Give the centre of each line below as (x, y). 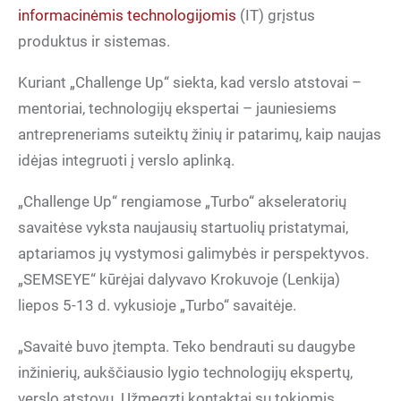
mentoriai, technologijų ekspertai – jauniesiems (177, 108)
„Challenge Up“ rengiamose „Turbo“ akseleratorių (182, 201)
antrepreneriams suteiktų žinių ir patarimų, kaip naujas (200, 134)
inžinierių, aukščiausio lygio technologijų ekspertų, (185, 372)
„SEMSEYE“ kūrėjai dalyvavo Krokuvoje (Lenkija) (179, 279)
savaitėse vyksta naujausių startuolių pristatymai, (183, 227)
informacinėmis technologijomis (127, 15)
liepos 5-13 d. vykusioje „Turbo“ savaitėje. (157, 305)
